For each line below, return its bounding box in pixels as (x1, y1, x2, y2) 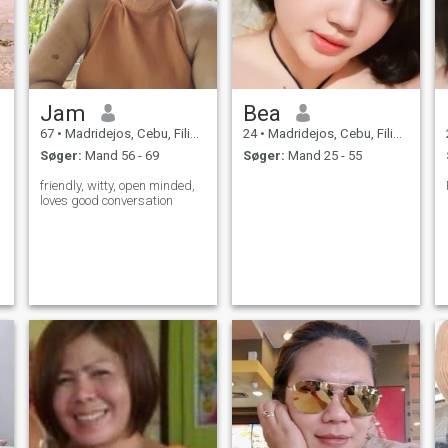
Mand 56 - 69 (81, 148, 159, 164)
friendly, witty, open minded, (39, 178, 195, 194)
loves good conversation (39, 193, 173, 209)
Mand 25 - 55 (284, 148, 362, 164)
